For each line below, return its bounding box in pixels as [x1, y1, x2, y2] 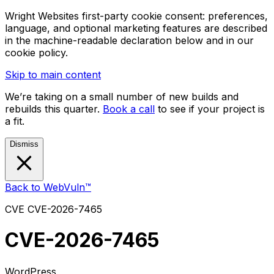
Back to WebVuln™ [5, 181, 91, 193]
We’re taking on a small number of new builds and [5, 91, 239, 103]
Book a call [103, 103, 155, 115]
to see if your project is [158, 103, 265, 115]
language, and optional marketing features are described [5, 22, 267, 34]
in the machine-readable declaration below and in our [5, 34, 254, 46]
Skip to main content [5, 68, 101, 81]
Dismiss [10, 139, 39, 149]
